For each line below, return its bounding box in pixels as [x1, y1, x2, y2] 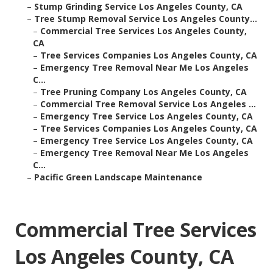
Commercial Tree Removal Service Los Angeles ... [40, 98, 256, 110]
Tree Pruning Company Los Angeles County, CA [40, 86, 247, 98]
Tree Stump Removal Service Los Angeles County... [34, 13, 257, 25]
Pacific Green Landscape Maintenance [34, 171, 202, 183]
